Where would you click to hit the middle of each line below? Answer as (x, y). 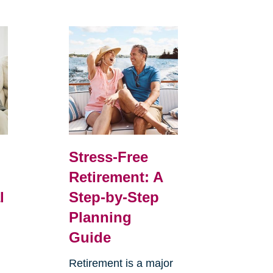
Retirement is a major (121, 264)
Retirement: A (115, 177)
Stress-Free (108, 157)
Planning (100, 218)
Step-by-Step (114, 197)
